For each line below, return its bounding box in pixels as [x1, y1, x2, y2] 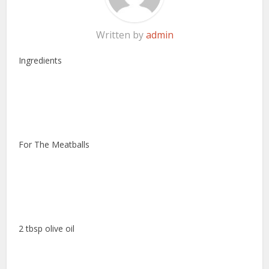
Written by [95, 28, 146, 42]
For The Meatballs [19, 139, 90, 151]
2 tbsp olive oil [19, 223, 75, 235]
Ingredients [19, 55, 62, 67]
